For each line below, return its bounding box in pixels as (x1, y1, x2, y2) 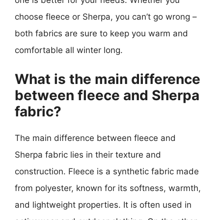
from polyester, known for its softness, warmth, (15, 183, 201, 193)
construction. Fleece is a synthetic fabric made (15, 166, 199, 176)
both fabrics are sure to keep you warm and (15, 28, 188, 38)
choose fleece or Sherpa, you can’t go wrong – (15, 12, 197, 22)
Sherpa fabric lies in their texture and (15, 149, 161, 160)
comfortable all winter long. (15, 45, 123, 55)
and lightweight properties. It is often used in (15, 199, 192, 210)
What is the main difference (15, 70, 200, 87)
